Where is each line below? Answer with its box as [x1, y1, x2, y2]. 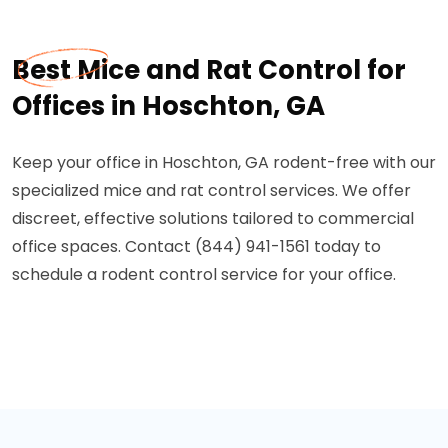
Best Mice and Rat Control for [12, 52, 406, 88]
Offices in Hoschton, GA [12, 88, 325, 124]
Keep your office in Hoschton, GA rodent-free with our [12, 151, 436, 174]
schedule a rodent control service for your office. [12, 263, 396, 286]
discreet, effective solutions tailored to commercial [12, 207, 414, 230]
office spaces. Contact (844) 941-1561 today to [12, 235, 381, 258]
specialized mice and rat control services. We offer [12, 179, 411, 202]
